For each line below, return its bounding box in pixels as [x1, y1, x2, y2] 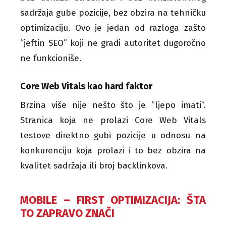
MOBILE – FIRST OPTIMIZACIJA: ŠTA [20, 193, 206, 207]
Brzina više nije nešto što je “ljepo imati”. [20, 99, 206, 110]
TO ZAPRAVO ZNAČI [20, 206, 115, 220]
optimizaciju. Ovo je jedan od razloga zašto [20, 22, 206, 33]
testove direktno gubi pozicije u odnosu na [20, 130, 206, 141]
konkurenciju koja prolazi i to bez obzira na [20, 145, 206, 156]
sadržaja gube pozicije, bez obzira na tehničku [20, 7, 206, 18]
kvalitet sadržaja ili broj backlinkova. [20, 160, 167, 171]
